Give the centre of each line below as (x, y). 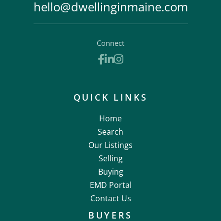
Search (110, 131)
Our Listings (110, 145)
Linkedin (135, 61)
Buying (110, 171)
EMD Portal (110, 185)
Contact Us (110, 198)
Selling (110, 158)
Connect (110, 43)
